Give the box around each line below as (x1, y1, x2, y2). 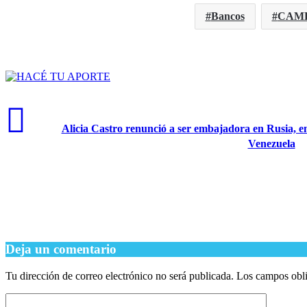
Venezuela (247, 138, 295, 150)
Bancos (210, 10, 245, 23)
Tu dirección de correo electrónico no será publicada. (5, 269, 234, 282)
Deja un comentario (5, 242, 116, 257)
